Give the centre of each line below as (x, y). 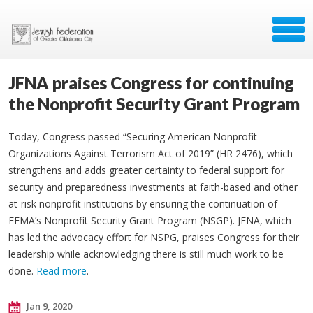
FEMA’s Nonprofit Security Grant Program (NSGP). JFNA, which (150, 220)
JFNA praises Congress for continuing (151, 83)
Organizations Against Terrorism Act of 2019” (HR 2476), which (151, 153)
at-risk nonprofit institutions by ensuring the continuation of (143, 204)
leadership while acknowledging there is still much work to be (146, 254)
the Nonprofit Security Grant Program (154, 104)
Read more (61, 271)
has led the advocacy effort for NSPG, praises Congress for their (154, 237)
